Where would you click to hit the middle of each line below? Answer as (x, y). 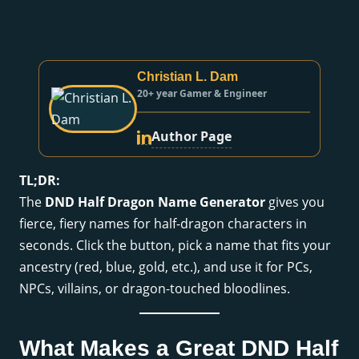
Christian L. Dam (187, 77)
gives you (295, 202)
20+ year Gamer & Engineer (202, 94)
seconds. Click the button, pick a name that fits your (175, 246)
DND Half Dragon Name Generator (155, 202)
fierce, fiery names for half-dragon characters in (163, 224)
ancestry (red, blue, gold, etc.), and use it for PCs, (166, 267)
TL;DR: (40, 181)
